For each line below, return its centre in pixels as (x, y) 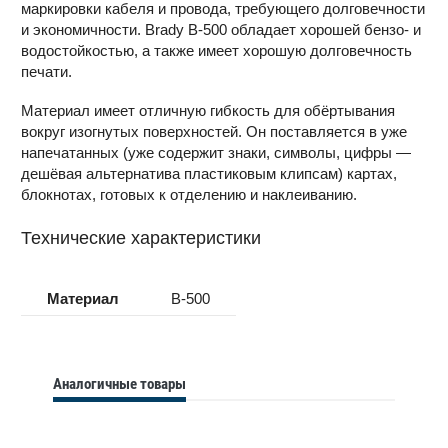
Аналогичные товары (120, 383)
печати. (46, 72)
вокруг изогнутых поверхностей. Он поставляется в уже (214, 131)
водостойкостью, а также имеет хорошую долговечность (216, 51)
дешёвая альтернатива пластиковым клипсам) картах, (209, 173)
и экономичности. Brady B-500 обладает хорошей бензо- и (221, 30)
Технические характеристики (141, 237)
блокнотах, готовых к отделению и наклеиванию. (189, 194)
